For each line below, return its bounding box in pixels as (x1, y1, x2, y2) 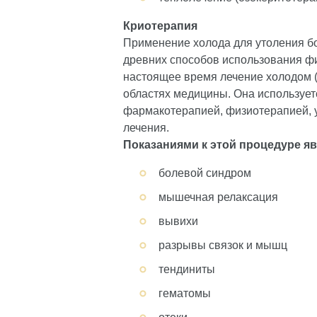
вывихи (158, 215, 198, 227)
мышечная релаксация (158, 191, 278, 203)
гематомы (158, 287, 211, 299)
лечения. (123, 122, 169, 134)
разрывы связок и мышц (158, 239, 287, 251)
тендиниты (158, 263, 215, 275)
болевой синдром (158, 167, 251, 179)
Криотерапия (123, 20, 197, 32)
